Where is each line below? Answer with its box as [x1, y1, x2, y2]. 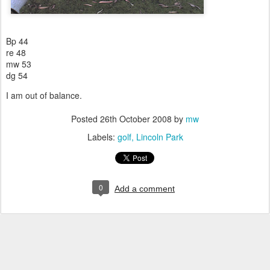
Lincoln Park [136, 131, 183, 143]
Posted [71, 113, 100, 125]
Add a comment [115, 184, 175, 193]
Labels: [87, 131, 118, 143]
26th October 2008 [100, 113, 172, 125]
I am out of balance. [6, 89, 82, 101]
